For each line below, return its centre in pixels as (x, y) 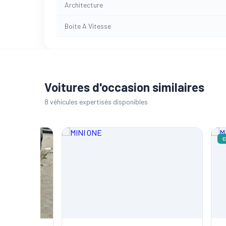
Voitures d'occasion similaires (124, 87)
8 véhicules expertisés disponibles (96, 101)
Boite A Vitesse (88, 26)
